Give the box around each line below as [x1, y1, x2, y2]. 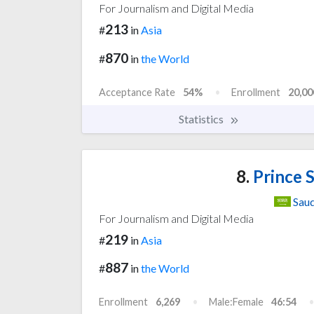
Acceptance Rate [99, 86, 175, 98]
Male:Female [209, 296, 264, 308]
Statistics [179, 111, 226, 125]
